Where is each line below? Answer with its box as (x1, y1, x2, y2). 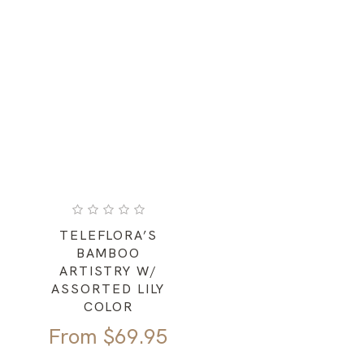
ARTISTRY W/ (58, 262, 158, 280)
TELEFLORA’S (58, 227, 158, 245)
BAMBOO (76, 245, 141, 262)
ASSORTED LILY (51, 280, 166, 298)
